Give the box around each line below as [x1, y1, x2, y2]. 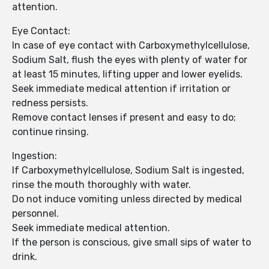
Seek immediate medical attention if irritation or [12, 83, 231, 95]
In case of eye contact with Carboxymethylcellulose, [12, 40, 250, 52]
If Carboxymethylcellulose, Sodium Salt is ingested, [12, 165, 244, 177]
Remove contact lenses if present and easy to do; [12, 112, 236, 124]
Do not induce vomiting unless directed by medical [12, 193, 242, 205]
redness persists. [12, 97, 88, 109]
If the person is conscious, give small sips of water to [12, 237, 251, 249]
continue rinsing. [12, 126, 89, 138]
